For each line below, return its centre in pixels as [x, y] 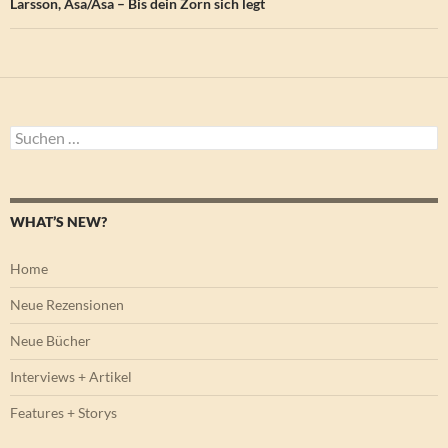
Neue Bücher [50, 341]
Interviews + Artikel [71, 377]
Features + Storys [63, 413]
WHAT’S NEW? [58, 222]
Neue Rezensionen [67, 305]
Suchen [31, 134]
